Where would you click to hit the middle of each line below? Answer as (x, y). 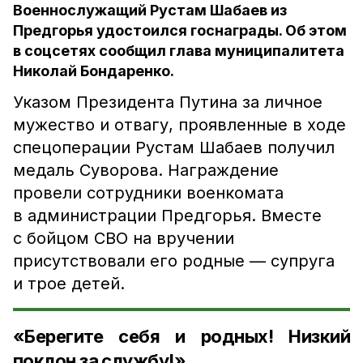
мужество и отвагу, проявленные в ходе (179, 125)
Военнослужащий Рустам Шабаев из (150, 10)
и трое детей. (74, 284)
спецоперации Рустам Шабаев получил (174, 147)
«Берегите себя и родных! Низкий (181, 336)
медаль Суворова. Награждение (146, 170)
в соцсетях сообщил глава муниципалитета (179, 51)
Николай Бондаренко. (94, 71)
